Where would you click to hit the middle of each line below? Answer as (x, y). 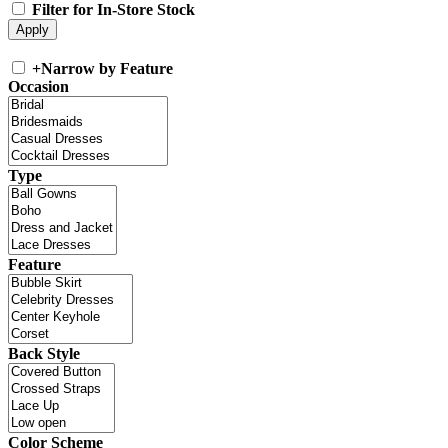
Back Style (44, 354)
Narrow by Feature (107, 69)
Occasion (38, 87)
